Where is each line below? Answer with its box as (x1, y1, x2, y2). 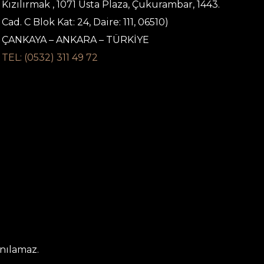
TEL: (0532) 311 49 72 (2, 52, 98, 63)
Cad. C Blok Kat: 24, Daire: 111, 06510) (2, 16, 169, 28)
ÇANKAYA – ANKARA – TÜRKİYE (2, 34, 150, 45)
